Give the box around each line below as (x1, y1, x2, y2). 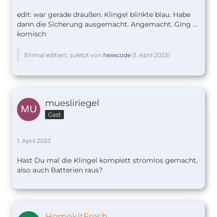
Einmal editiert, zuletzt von (24, 51, 103, 59)
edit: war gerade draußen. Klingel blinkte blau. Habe (17, 10, 190, 19)
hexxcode (103, 51, 131, 59)
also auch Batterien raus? (17, 165, 103, 174)
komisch (17, 29, 46, 38)
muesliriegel (45, 97, 99, 108)
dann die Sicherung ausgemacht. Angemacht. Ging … (17, 19, 197, 29)
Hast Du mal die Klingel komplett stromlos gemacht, (17, 155, 198, 165)
